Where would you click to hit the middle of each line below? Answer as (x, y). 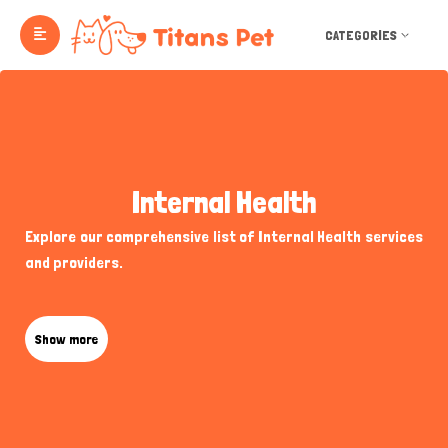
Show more (66, 339)
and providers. (74, 262)
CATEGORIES (361, 35)
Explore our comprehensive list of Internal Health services (224, 236)
